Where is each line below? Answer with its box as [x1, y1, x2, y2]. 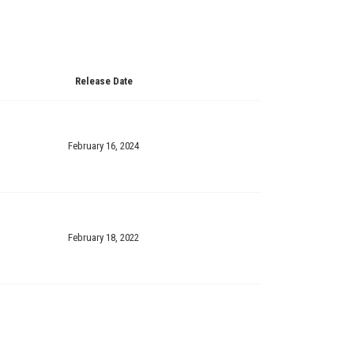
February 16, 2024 [68, 140, 139, 152]
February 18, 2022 [68, 232, 139, 243]
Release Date [74, 75, 133, 87]
